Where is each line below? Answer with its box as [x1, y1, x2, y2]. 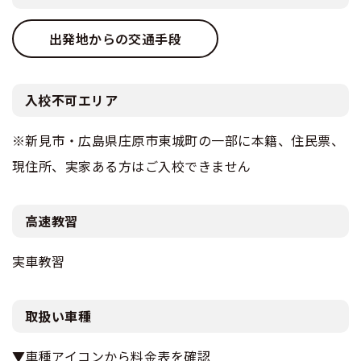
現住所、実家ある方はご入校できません [12, 156, 251, 176]
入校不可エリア [25, 90, 118, 110]
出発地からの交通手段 [48, 29, 182, 49]
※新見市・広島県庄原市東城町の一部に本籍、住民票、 [12, 131, 345, 151]
